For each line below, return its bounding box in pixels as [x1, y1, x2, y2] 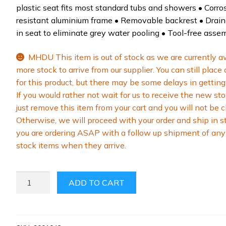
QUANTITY [15, 209, 58, 220]
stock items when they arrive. [16, 140, 126, 151]
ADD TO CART [69, 177, 125, 188]
